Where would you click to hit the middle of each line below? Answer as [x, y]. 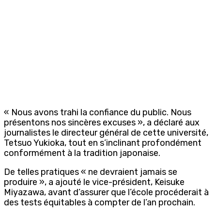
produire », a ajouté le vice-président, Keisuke [94, 182]
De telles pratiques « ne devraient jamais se [91, 172]
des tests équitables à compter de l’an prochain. [100, 202]
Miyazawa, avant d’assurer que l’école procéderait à [106, 192]
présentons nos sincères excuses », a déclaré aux [102, 122]
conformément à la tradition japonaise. [82, 153]
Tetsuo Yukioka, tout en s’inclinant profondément [103, 143]
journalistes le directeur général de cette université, [106, 132]
